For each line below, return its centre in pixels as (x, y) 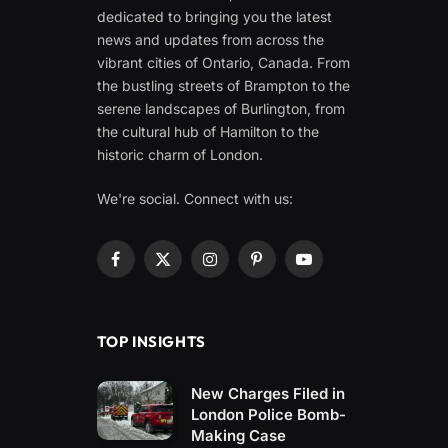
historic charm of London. (179, 154)
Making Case (239, 435)
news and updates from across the (210, 39)
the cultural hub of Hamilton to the (207, 131)
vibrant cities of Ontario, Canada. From (223, 62)
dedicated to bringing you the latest (214, 16)
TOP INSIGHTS (151, 341)
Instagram (241, 268)
